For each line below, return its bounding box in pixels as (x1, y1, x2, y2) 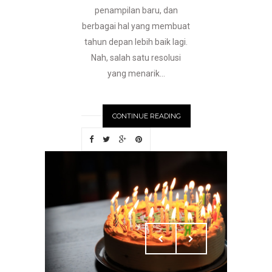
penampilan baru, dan (94, 5, 178, 16)
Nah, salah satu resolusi (91, 53, 181, 63)
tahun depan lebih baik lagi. (84, 37, 188, 47)
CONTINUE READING (112, 112, 181, 121)
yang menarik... (107, 69, 165, 79)
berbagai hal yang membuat (82, 21, 190, 32)
